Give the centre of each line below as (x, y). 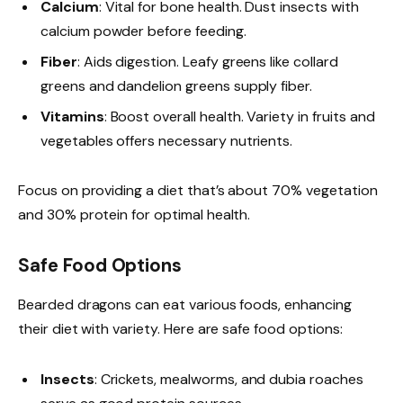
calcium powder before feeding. (143, 31)
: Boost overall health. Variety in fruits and (239, 117)
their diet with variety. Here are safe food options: (180, 329)
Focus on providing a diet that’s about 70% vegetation (198, 191)
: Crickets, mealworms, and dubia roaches (228, 379)
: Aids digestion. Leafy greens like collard (207, 62)
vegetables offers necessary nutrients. (167, 141)
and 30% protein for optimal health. (134, 215)
